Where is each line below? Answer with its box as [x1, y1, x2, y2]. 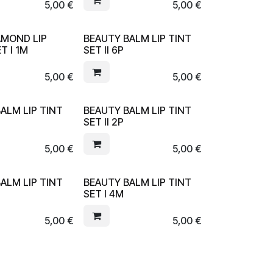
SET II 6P [83, 44, 124, 56]
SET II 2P [83, 116, 124, 128]
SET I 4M [83, 188, 124, 200]
